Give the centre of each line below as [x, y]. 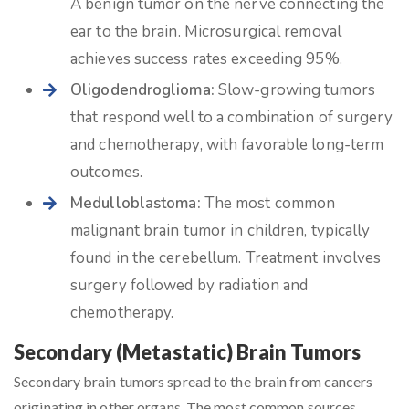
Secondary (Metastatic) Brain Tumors [188, 352]
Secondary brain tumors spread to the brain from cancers [194, 381]
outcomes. [106, 172]
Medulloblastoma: [136, 203]
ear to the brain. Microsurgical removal [206, 31]
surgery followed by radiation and [189, 285]
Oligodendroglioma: [142, 90]
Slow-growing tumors [294, 90]
